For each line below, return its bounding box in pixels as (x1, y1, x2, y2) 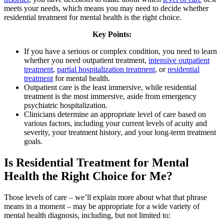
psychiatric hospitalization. (24, 100, 107, 109)
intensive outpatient (148, 55, 209, 64)
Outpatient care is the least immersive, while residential (24, 82, 196, 91)
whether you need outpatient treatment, (24, 55, 148, 64)
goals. (24, 136, 42, 145)
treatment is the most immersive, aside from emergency (24, 91, 196, 100)
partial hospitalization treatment (57, 64, 155, 73)
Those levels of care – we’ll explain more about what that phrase (4, 192, 207, 201)
